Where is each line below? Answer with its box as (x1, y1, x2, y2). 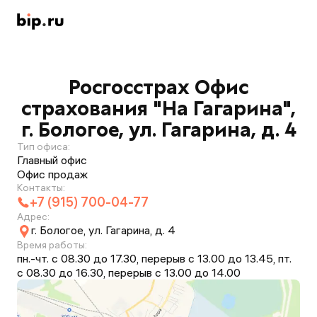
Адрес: (17, 210, 50, 223)
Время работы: (17, 238, 87, 251)
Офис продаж (17, 167, 88, 181)
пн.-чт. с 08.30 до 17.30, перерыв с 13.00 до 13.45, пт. (17, 251, 292, 265)
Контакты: (17, 181, 65, 194)
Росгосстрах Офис (69, 74, 248, 100)
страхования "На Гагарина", (21, 96, 296, 121)
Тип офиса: (17, 140, 70, 153)
